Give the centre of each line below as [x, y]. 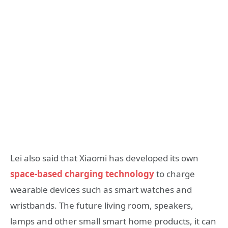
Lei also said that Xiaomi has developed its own [104, 158]
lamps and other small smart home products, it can [113, 221]
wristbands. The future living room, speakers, [102, 205]
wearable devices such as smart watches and [101, 189]
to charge [175, 174]
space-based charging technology [82, 174]
